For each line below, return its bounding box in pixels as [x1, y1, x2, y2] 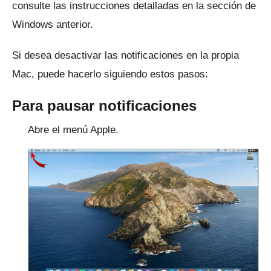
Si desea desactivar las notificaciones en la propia [12, 49, 239, 61]
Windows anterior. [12, 18, 93, 30]
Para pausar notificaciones [12, 97, 197, 114]
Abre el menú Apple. [28, 123, 119, 135]
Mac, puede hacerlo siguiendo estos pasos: [12, 68, 208, 80]
